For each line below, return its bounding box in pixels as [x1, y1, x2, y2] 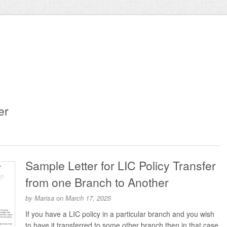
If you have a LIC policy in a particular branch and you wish [25, 209, 214, 219]
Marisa [34, 193, 54, 203]
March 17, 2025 [65, 193, 111, 203]
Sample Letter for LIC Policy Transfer [25, 157, 216, 174]
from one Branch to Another [25, 174, 169, 191]
